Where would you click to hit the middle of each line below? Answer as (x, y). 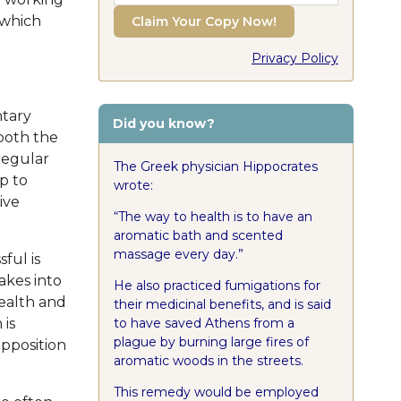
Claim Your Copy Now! (204, 21)
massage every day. (175, 254)
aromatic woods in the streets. (208, 360)
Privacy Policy (294, 58)
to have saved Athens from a (204, 323)
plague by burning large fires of (211, 341)
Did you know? (163, 123)
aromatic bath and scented (198, 235)
